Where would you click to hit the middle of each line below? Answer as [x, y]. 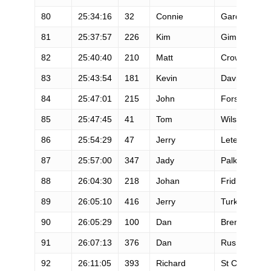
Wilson [233, 119]
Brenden [237, 222]
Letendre [238, 139]
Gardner [237, 16]
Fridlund [236, 181]
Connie [169, 16]
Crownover [241, 57]
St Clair [234, 263]
